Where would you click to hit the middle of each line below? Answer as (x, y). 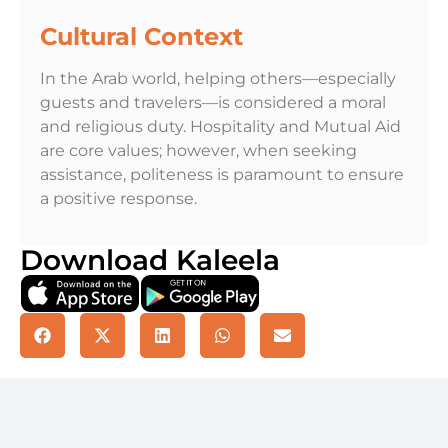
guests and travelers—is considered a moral (213, 103)
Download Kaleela (150, 259)
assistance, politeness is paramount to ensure (222, 175)
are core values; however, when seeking (198, 151)
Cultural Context (141, 37)
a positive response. (118, 199)
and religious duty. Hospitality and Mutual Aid (220, 127)
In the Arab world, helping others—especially (218, 79)
